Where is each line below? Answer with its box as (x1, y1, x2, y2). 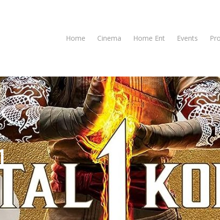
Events (177, 33, 198, 43)
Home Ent (133, 33, 165, 43)
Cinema (97, 33, 121, 43)
